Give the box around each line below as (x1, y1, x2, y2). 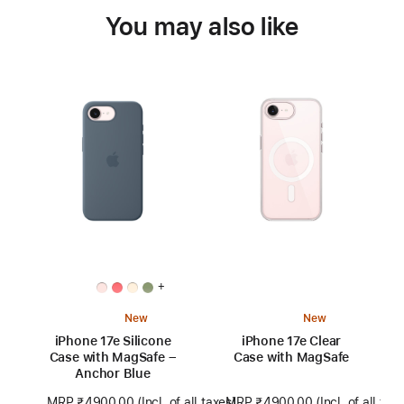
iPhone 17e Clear (241, 334, 342, 349)
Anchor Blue (75, 366, 151, 381)
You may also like (105, 11, 299, 42)
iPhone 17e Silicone (54, 334, 171, 349)
